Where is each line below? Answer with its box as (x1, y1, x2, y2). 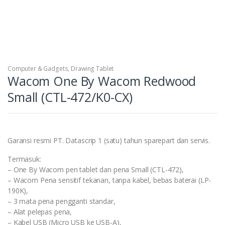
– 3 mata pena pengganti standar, (8, 196, 116, 206)
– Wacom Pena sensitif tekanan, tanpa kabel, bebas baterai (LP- (8, 175, 211, 185)
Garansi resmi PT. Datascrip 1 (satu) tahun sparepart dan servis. (8, 135, 210, 145)
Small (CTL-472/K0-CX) (8, 88, 133, 105)
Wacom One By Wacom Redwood (8, 72, 196, 89)
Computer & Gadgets (8, 64, 68, 73)
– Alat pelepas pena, (8, 206, 72, 216)
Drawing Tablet (71, 64, 114, 73)
